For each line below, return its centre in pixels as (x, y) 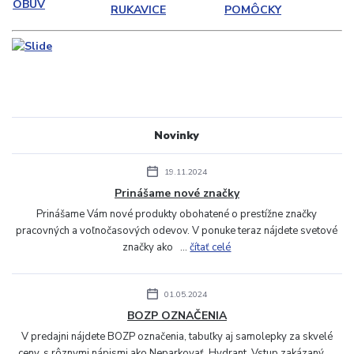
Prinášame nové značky (177, 194)
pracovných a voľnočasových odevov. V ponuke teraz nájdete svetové (177, 231)
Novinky (177, 135)
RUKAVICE (138, 9)
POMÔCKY (253, 9)
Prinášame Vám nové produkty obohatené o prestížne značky (177, 215)
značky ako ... (156, 248)
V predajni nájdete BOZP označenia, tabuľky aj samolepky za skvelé (177, 337)
